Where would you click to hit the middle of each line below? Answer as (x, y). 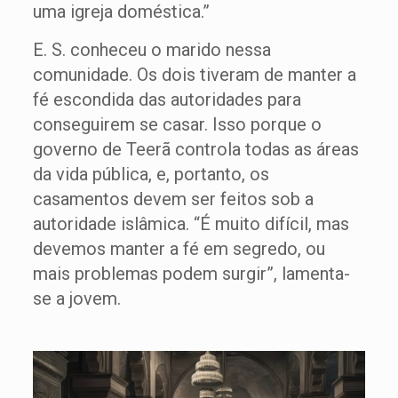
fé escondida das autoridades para (167, 99)
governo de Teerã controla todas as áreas (195, 149)
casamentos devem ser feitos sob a (173, 199)
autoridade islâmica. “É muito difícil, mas (191, 224)
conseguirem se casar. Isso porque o (177, 124)
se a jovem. (76, 298)
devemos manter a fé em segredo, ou (179, 249)
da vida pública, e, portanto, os (151, 174)
